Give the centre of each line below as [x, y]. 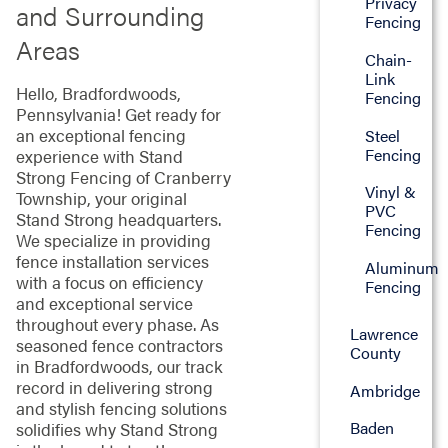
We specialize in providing [113, 240]
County [375, 353]
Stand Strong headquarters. [118, 219]
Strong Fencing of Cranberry [123, 177]
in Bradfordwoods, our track [119, 366]
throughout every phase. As [117, 324]
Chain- [389, 59]
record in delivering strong [114, 387]
